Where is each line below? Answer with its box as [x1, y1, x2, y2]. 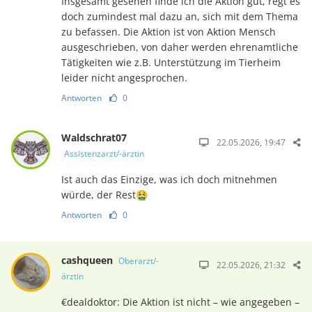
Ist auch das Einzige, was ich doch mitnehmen [61, 172, 277, 186]
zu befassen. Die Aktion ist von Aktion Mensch [61, 24, 276, 38]
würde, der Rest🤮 [61, 187, 148, 201]
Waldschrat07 [61, 130, 127, 144]
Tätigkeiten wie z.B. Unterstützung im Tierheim [61, 55, 281, 69]
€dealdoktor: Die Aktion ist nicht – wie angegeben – [61, 295, 299, 309]
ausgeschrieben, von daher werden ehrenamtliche [61, 40, 298, 54]
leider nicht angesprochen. [61, 70, 187, 84]
